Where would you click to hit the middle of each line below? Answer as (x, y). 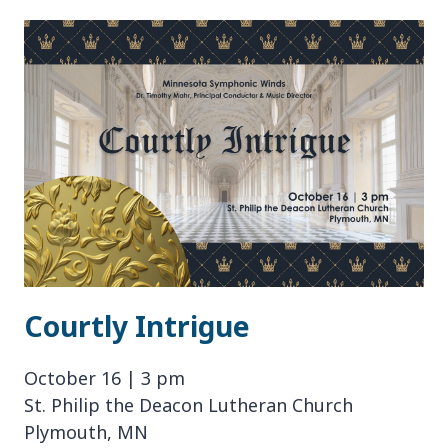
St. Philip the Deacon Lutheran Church (188, 404)
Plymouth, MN (86, 431)
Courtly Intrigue (137, 325)
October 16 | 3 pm (104, 377)
